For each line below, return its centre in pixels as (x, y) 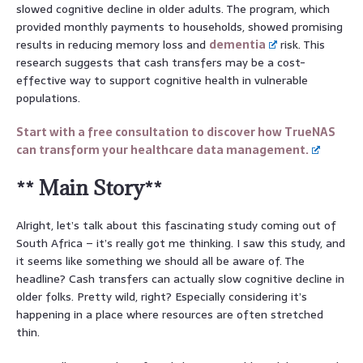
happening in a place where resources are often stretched (170, 314)
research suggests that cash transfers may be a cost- (161, 62)
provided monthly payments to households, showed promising (179, 26)
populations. (48, 98)
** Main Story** (89, 187)
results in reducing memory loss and (113, 44)
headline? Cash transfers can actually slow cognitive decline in (180, 278)
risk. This (301, 44)
